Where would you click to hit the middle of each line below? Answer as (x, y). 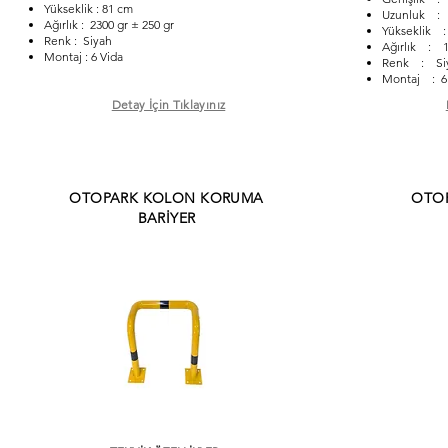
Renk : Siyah (77, 40)
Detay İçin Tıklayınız (168, 104)
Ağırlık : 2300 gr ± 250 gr (108, 24)
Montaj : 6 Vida (83, 56)
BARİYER (166, 218)
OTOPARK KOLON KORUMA (166, 198)
